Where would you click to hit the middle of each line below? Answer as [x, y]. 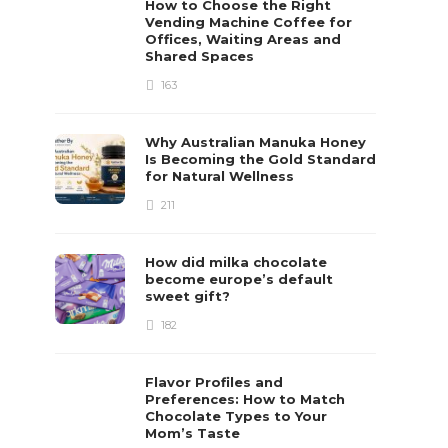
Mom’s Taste [195, 433]
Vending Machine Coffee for [249, 22]
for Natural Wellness [222, 176]
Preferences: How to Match [245, 399]
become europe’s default [239, 279]
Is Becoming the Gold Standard [261, 159]
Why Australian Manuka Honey [256, 142]
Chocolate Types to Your [236, 416]
